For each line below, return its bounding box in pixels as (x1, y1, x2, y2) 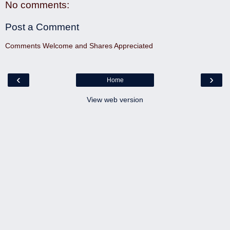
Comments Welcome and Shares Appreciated (5, 41, 153, 50)
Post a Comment (5, 22, 79, 33)
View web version (87, 95, 143, 104)
